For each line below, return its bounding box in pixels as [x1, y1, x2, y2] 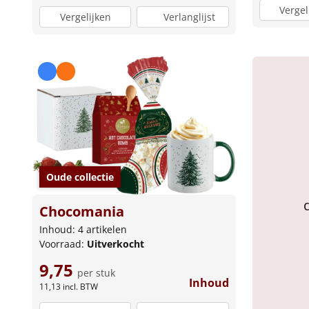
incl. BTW [63, 280, 98, 292]
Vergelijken [59, 10, 111, 23]
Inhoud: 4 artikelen [39, 222, 127, 236]
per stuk [77, 266, 115, 279]
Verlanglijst [163, 10, 216, 23]
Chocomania [39, 201, 124, 221]
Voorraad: [39, 237, 87, 250]
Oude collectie [46, 170, 114, 183]
